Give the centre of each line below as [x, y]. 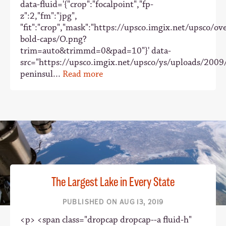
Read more [83, 74]
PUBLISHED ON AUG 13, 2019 [113, 202]
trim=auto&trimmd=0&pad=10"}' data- [96, 51]
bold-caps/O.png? [53, 39]
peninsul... [41, 74]
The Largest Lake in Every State [113, 182]
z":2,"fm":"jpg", [49, 16]
